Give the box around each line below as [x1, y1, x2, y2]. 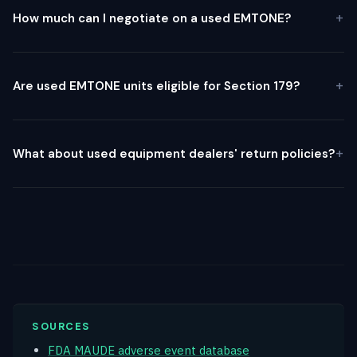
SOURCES [32, 319, 91, 333]
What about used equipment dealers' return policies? [13, 145, 335, 162]
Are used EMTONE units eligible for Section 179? [13, 77, 300, 94]
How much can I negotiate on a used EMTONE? [13, 10, 291, 26]
